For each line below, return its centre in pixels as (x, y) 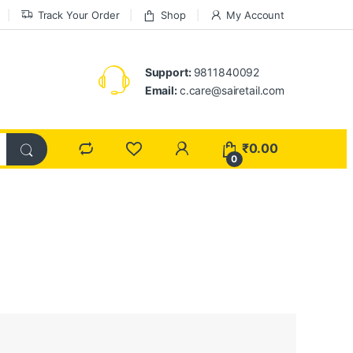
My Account (255, 15)
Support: (169, 72)
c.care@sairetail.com (232, 90)
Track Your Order (78, 15)
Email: (162, 90)
